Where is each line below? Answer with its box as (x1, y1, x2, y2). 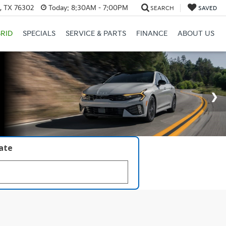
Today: (48, 4, 69, 12)
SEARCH (150, 5, 174, 12)
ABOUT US (177, 29, 214, 38)
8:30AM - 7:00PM (69, 4, 128, 12)
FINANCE (136, 29, 167, 38)
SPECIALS (22, 29, 55, 38)
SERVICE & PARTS (65, 29, 126, 38)
